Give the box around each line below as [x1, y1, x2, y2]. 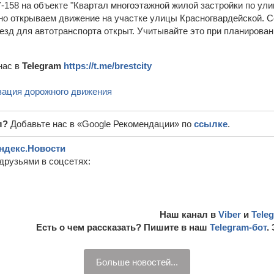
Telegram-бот [210, 222, 267, 232]
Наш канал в [160, 209, 218, 220]
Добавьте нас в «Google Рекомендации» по [10, 119, 194, 129]
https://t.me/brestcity [64, 61, 152, 71]
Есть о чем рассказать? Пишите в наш [36, 222, 210, 232]
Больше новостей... [96, 257, 178, 267]
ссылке [194, 119, 228, 129]
